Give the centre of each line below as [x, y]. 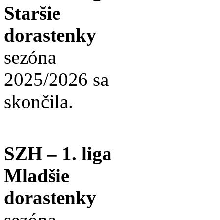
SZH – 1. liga [58, 154]
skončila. [39, 102]
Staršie [32, 13]
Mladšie [37, 176]
